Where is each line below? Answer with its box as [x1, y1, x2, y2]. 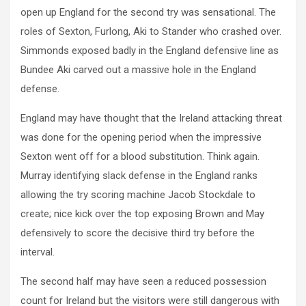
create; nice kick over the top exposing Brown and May [20, 208, 264, 221]
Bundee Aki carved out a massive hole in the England [20, 64, 256, 76]
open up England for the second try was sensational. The [20, 6, 276, 19]
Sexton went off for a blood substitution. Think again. [20, 150, 260, 163]
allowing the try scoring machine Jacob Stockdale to [20, 189, 255, 201]
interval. [20, 246, 55, 259]
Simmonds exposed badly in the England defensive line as [20, 44, 279, 57]
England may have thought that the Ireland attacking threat [20, 112, 282, 125]
